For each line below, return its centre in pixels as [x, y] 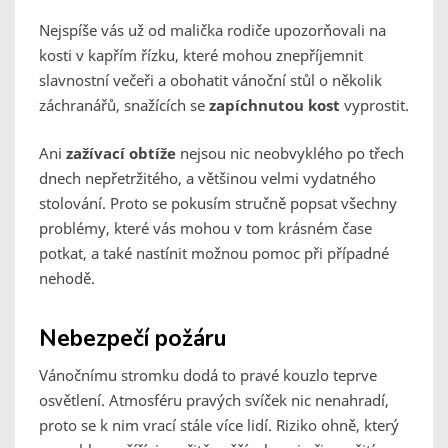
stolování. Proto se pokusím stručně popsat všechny [218, 203]
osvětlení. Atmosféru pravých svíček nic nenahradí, [214, 400]
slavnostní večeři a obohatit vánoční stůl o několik [210, 80]
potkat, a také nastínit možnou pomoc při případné [214, 253]
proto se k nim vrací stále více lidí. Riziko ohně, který [219, 425]
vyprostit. [374, 105]
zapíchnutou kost [274, 105]
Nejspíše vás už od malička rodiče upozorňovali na [212, 30]
